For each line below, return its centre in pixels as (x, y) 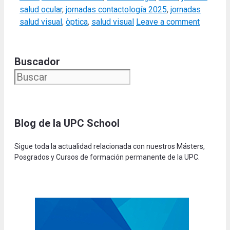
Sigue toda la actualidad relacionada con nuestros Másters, (110, 146)
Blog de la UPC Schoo (66, 123)
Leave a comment (168, 22)
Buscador (37, 61)
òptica (77, 22)
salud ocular (41, 9)
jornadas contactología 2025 (116, 9)
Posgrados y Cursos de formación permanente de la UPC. (107, 157)
